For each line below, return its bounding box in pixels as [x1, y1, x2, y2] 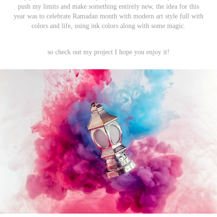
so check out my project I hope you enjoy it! [47, 48, 170, 56]
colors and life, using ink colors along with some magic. [31, 22, 186, 30]
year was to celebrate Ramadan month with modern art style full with [14, 12, 203, 20]
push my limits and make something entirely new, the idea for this [18, 2, 199, 10]
